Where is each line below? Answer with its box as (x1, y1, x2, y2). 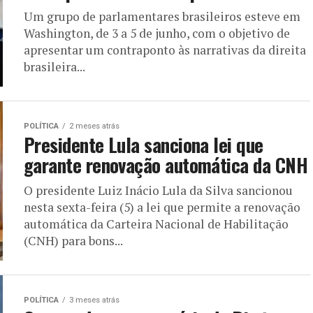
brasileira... (24, 58, 85, 75)
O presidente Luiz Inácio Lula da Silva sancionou (24, 182, 293, 198)
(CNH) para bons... (24, 232, 123, 249)
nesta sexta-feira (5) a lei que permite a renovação (24, 198, 300, 215)
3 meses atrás (69, 295, 119, 305)
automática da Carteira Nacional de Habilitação (24, 215, 289, 232)
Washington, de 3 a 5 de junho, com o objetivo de (24, 24, 290, 41)
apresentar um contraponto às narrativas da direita (24, 41, 306, 58)
